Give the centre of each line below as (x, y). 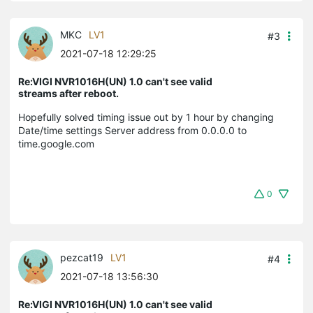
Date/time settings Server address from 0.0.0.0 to (132, 130)
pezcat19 (82, 257)
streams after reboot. (68, 93)
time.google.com (56, 143)
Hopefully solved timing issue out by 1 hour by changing (146, 117)
